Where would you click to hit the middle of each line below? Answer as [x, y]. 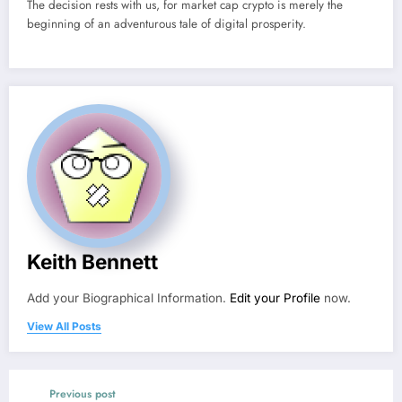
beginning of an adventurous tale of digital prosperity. [166, 24]
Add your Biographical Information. [128, 298]
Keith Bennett [92, 262]
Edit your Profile [275, 298]
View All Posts [64, 327]
